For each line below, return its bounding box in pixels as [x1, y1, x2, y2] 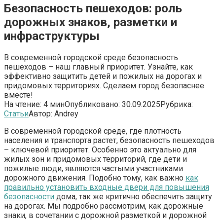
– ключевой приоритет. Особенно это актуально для [4, 145, 196, 154]
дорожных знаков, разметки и [4, 15, 177, 29]
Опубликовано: [65, 99, 120, 109]
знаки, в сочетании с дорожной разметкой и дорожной [4, 210, 207, 220]
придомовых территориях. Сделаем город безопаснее [4, 80, 204, 90]
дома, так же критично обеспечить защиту [54, 191, 212, 201]
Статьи [4, 109, 29, 118]
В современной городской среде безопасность [4, 52, 178, 62]
